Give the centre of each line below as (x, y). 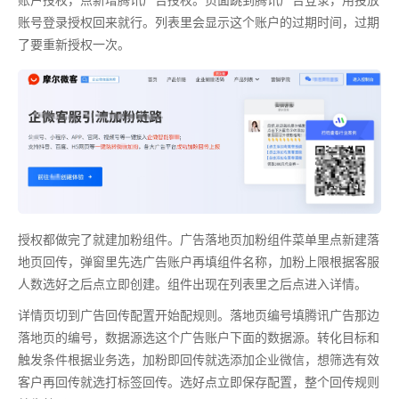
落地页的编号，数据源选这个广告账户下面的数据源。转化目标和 (199, 336)
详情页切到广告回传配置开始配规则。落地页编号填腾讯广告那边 (199, 314)
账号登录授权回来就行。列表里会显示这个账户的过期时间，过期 (199, 21)
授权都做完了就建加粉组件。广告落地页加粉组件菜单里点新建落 (199, 238)
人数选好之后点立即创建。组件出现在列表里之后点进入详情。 (192, 283)
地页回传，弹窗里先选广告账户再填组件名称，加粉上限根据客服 (199, 261)
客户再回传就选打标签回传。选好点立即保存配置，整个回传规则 (199, 381)
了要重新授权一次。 (74, 43)
